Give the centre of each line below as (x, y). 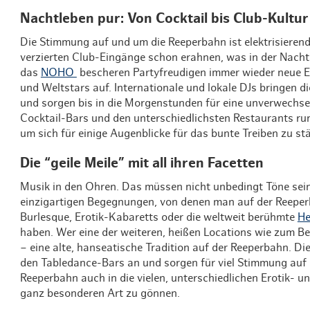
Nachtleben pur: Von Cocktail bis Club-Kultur (164, 18)
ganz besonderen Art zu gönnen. (101, 293)
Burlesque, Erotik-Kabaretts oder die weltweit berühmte (158, 217)
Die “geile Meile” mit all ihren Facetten (143, 163)
